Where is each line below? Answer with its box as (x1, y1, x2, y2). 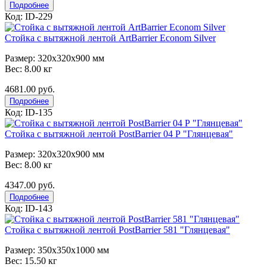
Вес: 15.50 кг (5, 255, 57, 266)
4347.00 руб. (5, 179, 55, 190)
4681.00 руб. (5, 83, 55, 94)
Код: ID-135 (5, 107, 52, 117)
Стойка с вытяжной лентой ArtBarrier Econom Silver (5, 32, 216, 43)
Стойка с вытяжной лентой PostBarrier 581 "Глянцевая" (5, 224, 230, 235)
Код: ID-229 (5, 11, 52, 21)
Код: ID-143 (5, 203, 52, 213)
